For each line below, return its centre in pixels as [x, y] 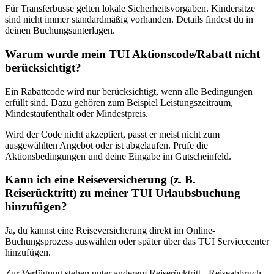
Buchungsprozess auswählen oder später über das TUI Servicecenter [137, 242]
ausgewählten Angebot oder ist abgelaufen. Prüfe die [106, 145]
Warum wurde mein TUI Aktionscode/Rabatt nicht [132, 54]
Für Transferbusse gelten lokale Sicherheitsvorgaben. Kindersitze [130, 9]
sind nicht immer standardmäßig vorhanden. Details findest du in [129, 20]
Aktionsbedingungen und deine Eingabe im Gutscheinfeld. [118, 156]
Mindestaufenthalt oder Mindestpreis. [76, 113]
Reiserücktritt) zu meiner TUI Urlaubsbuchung [123, 193]
